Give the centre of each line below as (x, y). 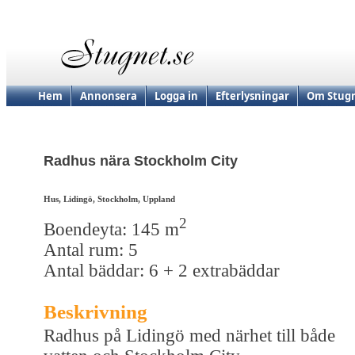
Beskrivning (95, 311)
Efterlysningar (252, 96)
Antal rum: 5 (91, 250)
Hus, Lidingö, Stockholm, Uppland (109, 199)
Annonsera (109, 96)
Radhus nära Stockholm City (141, 161)
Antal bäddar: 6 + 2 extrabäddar (162, 270)
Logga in (176, 96)
